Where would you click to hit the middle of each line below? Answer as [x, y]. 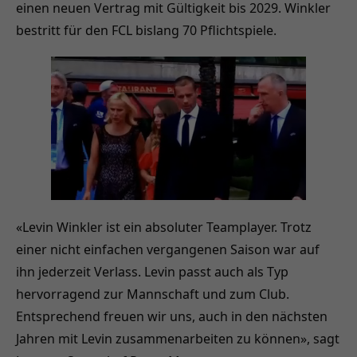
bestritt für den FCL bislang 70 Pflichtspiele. [146, 30]
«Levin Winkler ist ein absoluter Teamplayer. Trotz [164, 227]
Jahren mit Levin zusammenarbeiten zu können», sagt [178, 338]
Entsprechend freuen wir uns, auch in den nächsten [172, 316]
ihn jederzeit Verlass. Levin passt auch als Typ [152, 271]
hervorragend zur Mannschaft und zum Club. [153, 294]
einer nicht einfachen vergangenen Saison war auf [168, 249]
